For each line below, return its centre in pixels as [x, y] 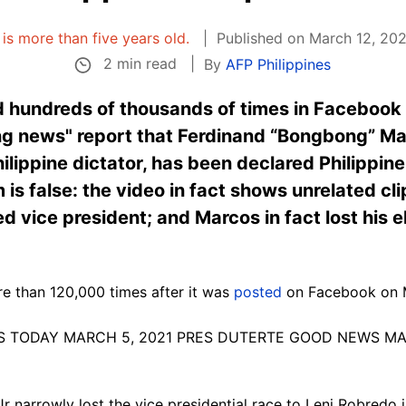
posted [258, 292]
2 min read [140, 64]
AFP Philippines [279, 64]
